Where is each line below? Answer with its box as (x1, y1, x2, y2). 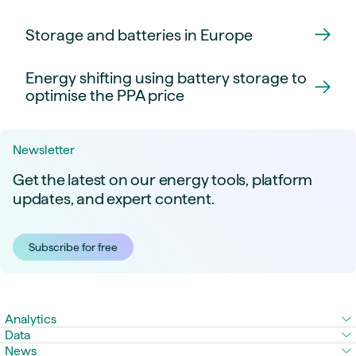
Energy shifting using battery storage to (25, 69, 307, 87)
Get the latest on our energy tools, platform (13, 171, 313, 189)
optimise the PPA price (25, 87, 184, 105)
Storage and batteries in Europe (25, 25, 253, 44)
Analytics (5, 312, 56, 327)
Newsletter (13, 143, 75, 157)
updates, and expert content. (13, 190, 215, 208)
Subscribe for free (29, 241, 118, 254)
